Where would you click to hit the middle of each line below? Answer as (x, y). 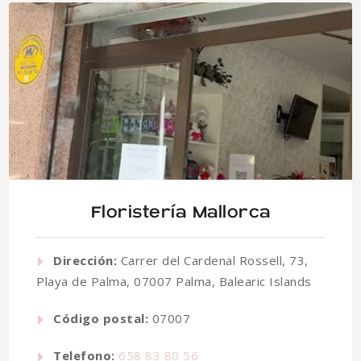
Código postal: (101, 319)
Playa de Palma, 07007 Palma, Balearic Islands (174, 282)
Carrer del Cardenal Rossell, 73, (213, 261)
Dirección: (85, 261)
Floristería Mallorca (180, 213)
